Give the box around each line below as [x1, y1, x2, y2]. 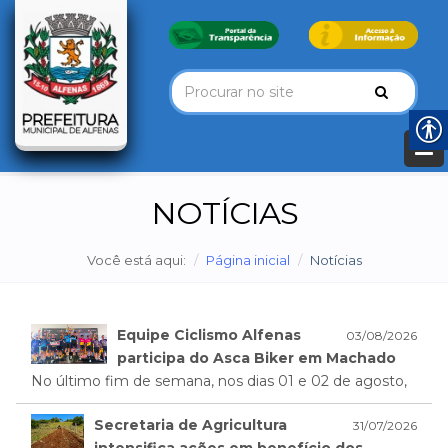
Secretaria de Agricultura [94, 416, 288, 435]
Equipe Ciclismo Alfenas [116, 326, 301, 345]
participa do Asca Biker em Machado [116, 349, 396, 368]
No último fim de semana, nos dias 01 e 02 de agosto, [31, 372, 407, 391]
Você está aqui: [86, 252, 186, 269]
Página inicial [205, 252, 290, 269]
